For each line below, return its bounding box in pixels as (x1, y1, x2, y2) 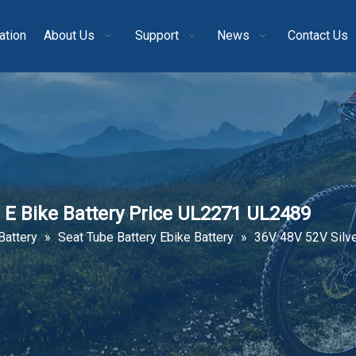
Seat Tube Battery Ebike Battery (58, 230, 234, 245)
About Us (44, 28, 95, 43)
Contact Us (287, 28, 348, 43)
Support (135, 28, 179, 43)
